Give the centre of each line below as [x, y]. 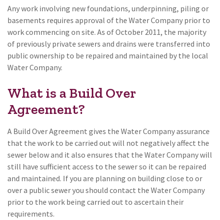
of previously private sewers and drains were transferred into [109, 43]
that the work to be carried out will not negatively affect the [108, 143]
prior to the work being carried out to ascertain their [96, 202]
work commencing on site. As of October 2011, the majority [107, 32]
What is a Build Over [72, 93]
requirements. [31, 213]
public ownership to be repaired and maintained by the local [108, 55]
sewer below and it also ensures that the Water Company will [110, 154]
